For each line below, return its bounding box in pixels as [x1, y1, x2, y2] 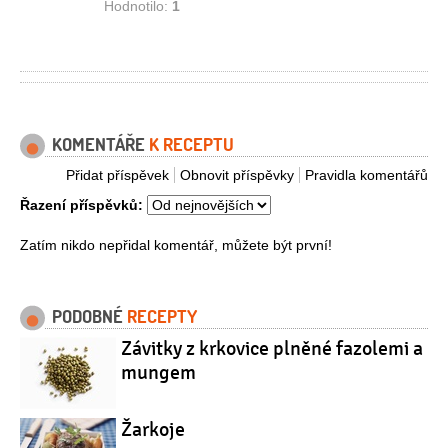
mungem [121, 360, 196, 386]
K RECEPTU [149, 133, 234, 156]
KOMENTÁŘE [52, 133, 149, 156]
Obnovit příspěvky [180, 167, 294, 184]
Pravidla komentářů [305, 167, 428, 184]
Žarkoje [121, 417, 185, 443]
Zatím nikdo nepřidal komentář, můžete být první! [20, 237, 332, 254]
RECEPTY [127, 305, 197, 328]
